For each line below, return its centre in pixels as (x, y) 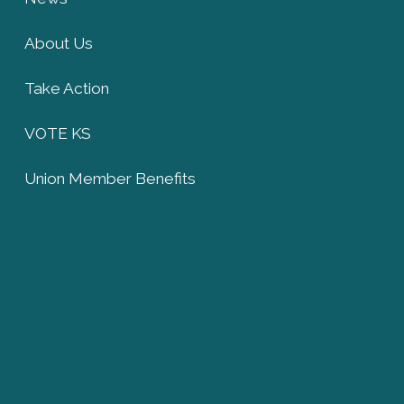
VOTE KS (57, 133)
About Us (58, 43)
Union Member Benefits (110, 178)
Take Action (66, 88)
